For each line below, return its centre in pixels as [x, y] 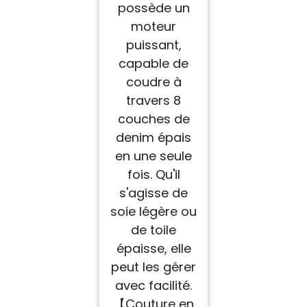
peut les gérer [153, 267]
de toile [153, 230]
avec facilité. [153, 286]
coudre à [153, 82]
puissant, [153, 45]
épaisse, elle [153, 249]
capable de [153, 64]
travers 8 [153, 101]
